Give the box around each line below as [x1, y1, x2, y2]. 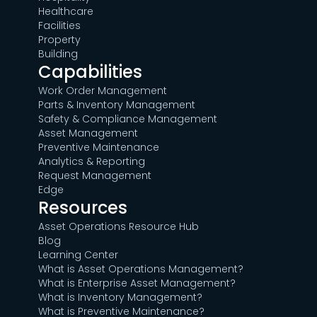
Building [38, 47, 79, 62]
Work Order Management [38, 83, 168, 98]
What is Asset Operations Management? [38, 262, 244, 277]
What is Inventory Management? [38, 290, 203, 305]
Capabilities [38, 60, 143, 84]
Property [38, 33, 81, 47]
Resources [38, 196, 128, 220]
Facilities [38, 18, 81, 33]
